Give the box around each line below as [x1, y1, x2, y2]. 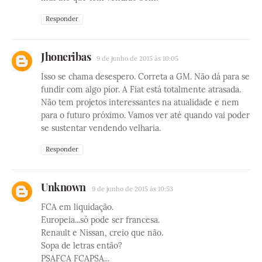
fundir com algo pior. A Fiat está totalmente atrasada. [41, 84, 241, 95]
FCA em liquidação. [41, 201, 113, 212]
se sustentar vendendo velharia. [41, 122, 161, 133]
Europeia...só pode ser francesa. [41, 214, 160, 225]
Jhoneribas [41, 49, 91, 64]
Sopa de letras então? [41, 240, 122, 251]
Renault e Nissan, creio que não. [41, 227, 163, 238]
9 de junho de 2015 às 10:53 [91, 184, 173, 193]
